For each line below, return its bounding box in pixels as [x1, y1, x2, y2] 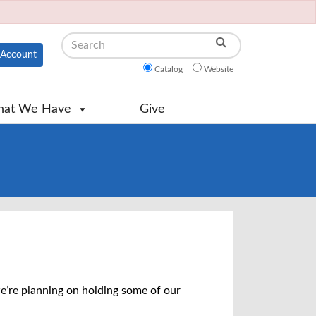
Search [53, 32, 87, 44]
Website [204, 65, 233, 74]
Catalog [154, 65, 183, 74]
